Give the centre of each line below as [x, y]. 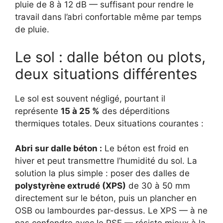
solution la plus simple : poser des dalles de [102, 173]
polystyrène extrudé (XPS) [70, 186]
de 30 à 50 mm [158, 186]
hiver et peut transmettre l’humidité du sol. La [106, 161]
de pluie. [32, 30]
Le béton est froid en [145, 149]
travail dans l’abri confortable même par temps [108, 17]
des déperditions [135, 111]
